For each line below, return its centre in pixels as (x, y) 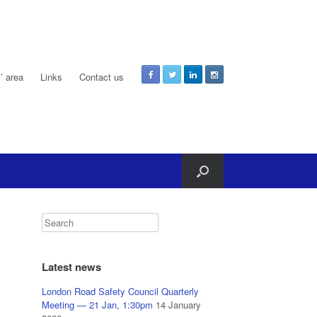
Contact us (102, 77)
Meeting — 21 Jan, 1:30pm (98, 305)
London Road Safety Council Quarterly (121, 291)
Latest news (72, 267)
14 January (179, 305)
